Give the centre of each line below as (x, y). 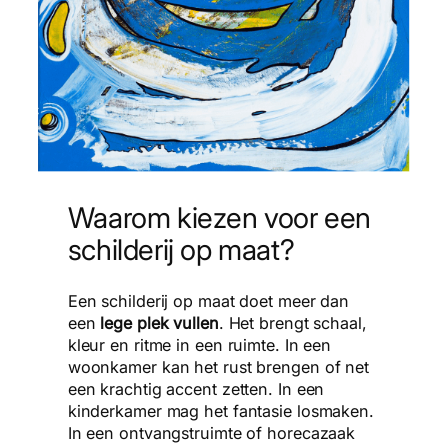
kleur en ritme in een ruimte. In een (199, 344)
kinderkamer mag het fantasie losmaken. (220, 410)
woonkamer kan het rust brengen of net (218, 366)
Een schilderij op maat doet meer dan (208, 300)
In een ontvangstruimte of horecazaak (211, 432)
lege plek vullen (159, 322)
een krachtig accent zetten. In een (196, 388)
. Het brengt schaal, (292, 322)
